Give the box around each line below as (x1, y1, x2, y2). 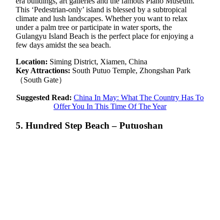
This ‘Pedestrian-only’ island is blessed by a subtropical (16, 5, 187, 14)
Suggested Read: (16, 93, 72, 102)
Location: (16, 57, 50, 66)
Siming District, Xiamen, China (50, 57, 147, 66)
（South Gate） (16, 76, 66, 84)
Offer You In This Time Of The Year (54, 102, 166, 111)
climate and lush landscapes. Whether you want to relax (16, 14, 188, 23)
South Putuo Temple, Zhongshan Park (72, 66, 191, 75)
